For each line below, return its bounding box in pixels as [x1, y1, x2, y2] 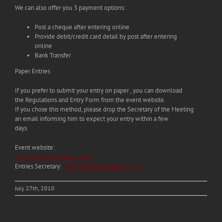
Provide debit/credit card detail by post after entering [35, 32, 177, 41]
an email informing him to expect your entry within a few [15, 114, 168, 123]
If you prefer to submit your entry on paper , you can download [15, 86, 182, 95]
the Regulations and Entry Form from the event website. [15, 95, 166, 104]
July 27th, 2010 [15, 184, 55, 192]
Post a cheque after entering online [35, 22, 129, 31]
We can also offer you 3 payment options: [15, 3, 125, 12]
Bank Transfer [35, 51, 77, 59]
